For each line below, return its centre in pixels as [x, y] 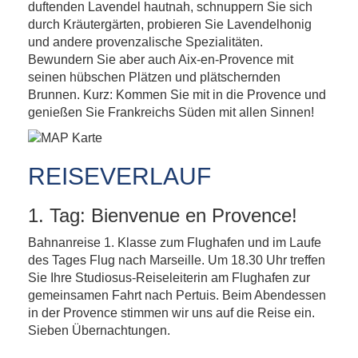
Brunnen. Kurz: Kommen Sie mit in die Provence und [177, 95]
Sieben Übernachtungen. [99, 330]
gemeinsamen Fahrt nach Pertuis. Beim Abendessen [177, 295]
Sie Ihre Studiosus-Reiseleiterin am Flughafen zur [169, 278]
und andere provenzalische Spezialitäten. [145, 42]
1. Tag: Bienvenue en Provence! [163, 215]
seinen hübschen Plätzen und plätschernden [154, 77]
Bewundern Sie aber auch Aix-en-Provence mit [161, 60]
